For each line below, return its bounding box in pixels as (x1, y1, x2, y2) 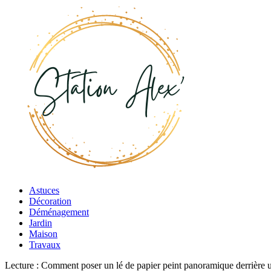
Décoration (29, 196, 71, 206)
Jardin (29, 218, 52, 228)
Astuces (29, 185, 59, 195)
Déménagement (29, 207, 89, 217)
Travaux (29, 240, 60, 250)
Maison (29, 229, 57, 239)
